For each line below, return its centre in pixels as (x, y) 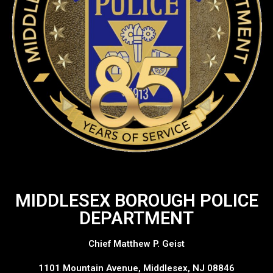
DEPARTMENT (136, 218)
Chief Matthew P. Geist (136, 244)
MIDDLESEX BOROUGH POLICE (136, 201)
